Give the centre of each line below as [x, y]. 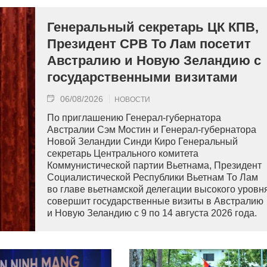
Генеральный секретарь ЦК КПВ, [153, 27]
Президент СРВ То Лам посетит [149, 44]
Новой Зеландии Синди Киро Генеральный [142, 141]
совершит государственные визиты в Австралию [155, 201]
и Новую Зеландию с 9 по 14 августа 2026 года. [152, 213]
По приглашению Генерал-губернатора [134, 117]
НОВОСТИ [132, 99]
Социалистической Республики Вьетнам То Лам [153, 177]
